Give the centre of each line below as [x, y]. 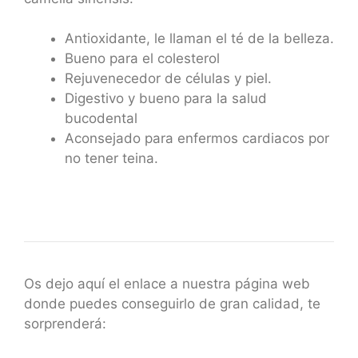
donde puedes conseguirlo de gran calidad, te [172, 303]
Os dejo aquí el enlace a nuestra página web [167, 283]
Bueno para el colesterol [142, 58]
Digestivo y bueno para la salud [166, 98]
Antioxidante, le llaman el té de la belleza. [199, 38]
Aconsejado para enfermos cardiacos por [197, 138]
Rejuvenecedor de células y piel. [168, 78]
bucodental [101, 118]
